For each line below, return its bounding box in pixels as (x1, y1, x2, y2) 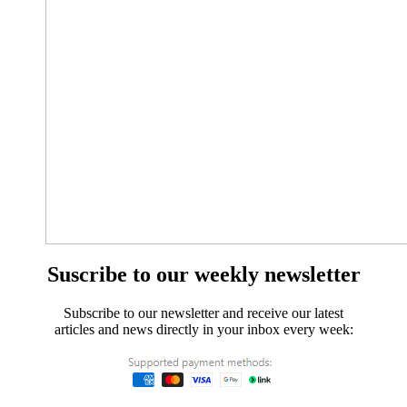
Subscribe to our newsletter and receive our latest (64, 304, 343, 321)
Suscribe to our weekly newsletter (46, 262, 361, 286)
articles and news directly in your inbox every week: (54, 321, 353, 337)
